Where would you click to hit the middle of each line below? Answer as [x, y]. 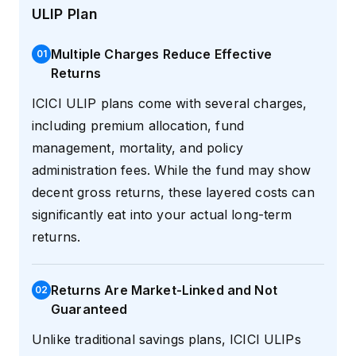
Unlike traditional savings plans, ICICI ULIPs [166, 340]
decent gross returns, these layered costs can [173, 193]
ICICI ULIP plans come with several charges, [170, 104]
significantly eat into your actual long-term [162, 215]
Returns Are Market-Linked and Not [164, 290]
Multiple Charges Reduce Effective [161, 54]
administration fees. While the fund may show [172, 170]
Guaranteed [89, 310]
